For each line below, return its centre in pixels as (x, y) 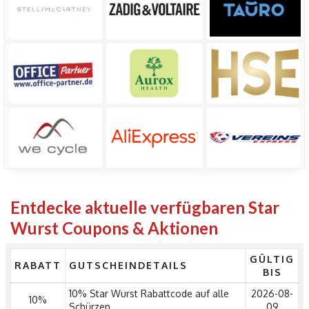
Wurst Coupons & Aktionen (114, 228)
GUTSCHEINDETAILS (128, 266)
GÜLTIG (272, 259)
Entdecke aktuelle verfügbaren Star (145, 208)
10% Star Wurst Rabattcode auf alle (149, 294)
